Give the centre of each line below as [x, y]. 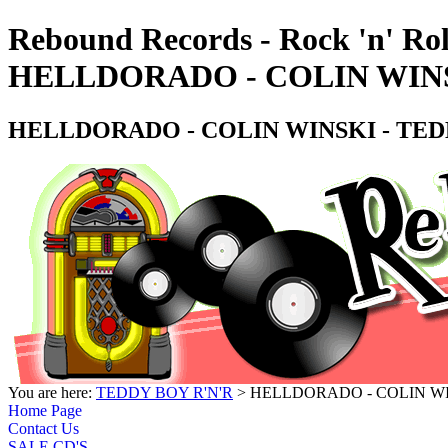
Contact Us [43, 428]
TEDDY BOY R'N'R [164, 392]
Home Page [45, 410]
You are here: [52, 392]
